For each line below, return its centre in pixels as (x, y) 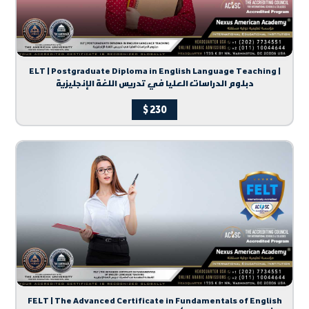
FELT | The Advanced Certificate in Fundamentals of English (154, 300)
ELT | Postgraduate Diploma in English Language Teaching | (154, 71)
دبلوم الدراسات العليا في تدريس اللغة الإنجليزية (154, 83)
